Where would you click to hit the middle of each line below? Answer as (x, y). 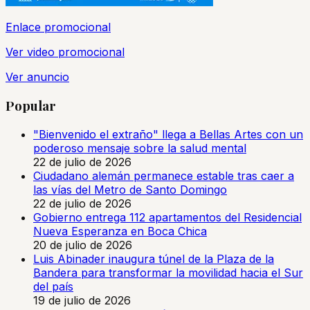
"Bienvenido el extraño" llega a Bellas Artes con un (168, 134)
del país (53, 286)
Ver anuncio (37, 77)
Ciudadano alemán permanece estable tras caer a (164, 175)
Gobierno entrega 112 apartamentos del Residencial (167, 217)
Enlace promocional (58, 27)
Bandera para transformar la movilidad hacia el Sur (168, 272)
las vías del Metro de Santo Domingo (130, 189)
